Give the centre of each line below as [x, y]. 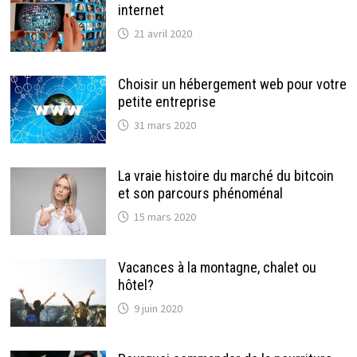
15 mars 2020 [165, 216]
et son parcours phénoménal [200, 193]
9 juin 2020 [158, 308]
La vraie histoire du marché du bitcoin [226, 175]
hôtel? [135, 284]
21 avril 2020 [163, 33]
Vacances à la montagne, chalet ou [217, 267]
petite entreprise [167, 101]
